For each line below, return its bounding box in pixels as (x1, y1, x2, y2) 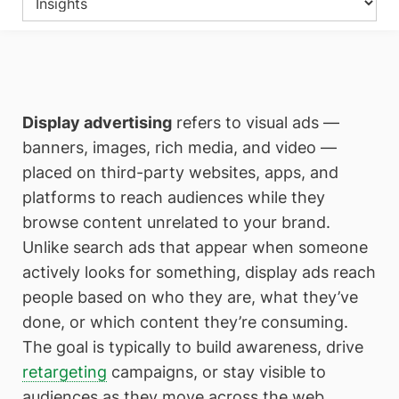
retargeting (22, 362, 107, 381)
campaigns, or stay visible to (107, 362, 326, 381)
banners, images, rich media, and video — (22, 138, 337, 157)
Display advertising (22, 113, 172, 132)
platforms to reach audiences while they (22, 188, 325, 207)
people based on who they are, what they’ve (22, 288, 358, 306)
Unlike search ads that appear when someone (22, 238, 368, 256)
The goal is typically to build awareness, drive (22, 338, 363, 356)
